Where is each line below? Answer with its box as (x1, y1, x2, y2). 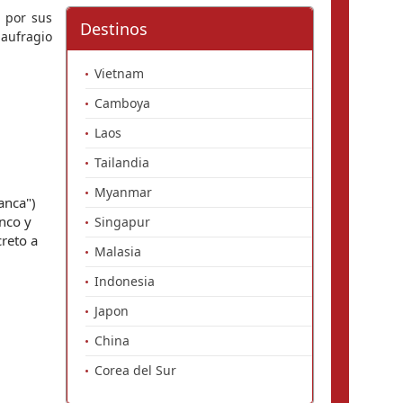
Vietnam (94, 65, 144, 82)
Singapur (94, 213, 150, 230)
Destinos (80, 18, 148, 40)
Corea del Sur (94, 362, 176, 379)
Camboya (94, 94, 150, 112)
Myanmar (94, 184, 152, 201)
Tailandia (94, 154, 149, 171)
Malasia (94, 243, 141, 260)
